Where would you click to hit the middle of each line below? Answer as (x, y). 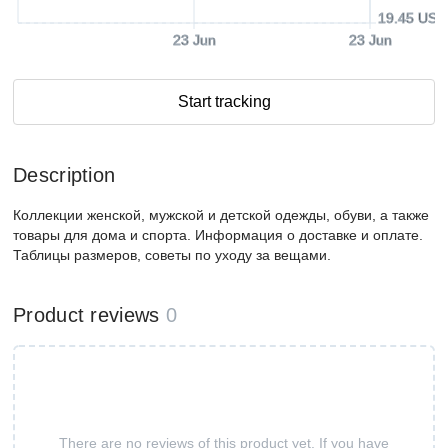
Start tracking (224, 101)
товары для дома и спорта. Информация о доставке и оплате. (218, 235)
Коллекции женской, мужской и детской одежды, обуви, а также (221, 215)
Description (64, 175)
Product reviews (86, 315)
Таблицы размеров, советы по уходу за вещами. (172, 255)
